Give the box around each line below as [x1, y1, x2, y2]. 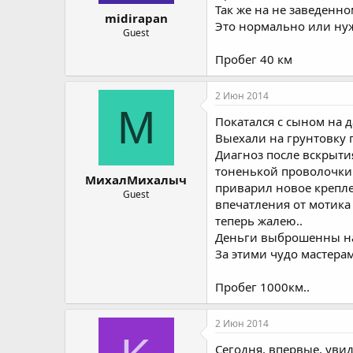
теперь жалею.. [215, 213, 303, 229]
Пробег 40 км [215, 51, 292, 67]
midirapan [104, 9, 168, 26]
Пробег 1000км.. [215, 279, 310, 295]
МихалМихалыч [85, 171, 187, 188]
